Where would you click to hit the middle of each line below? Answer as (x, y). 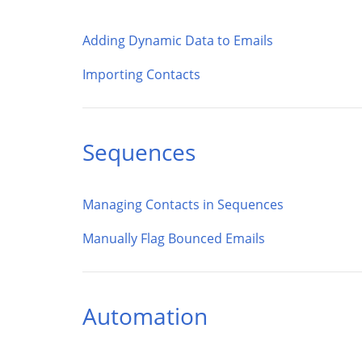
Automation (145, 316)
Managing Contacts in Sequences (183, 204)
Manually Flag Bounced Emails (174, 238)
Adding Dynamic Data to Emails (178, 40)
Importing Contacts (141, 74)
